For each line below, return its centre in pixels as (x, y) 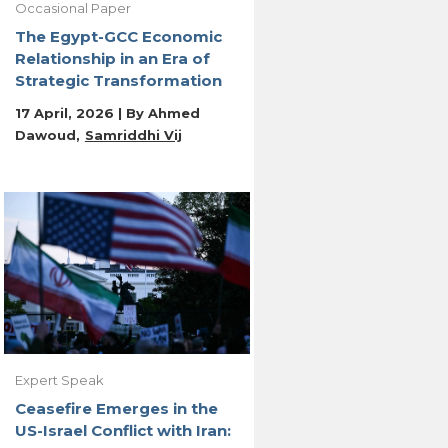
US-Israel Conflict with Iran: (122, 431)
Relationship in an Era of (112, 59)
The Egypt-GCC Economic (118, 37)
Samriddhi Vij (133, 135)
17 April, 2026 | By (81, 113)
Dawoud (45, 135)
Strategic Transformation (118, 81)
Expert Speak (59, 380)
